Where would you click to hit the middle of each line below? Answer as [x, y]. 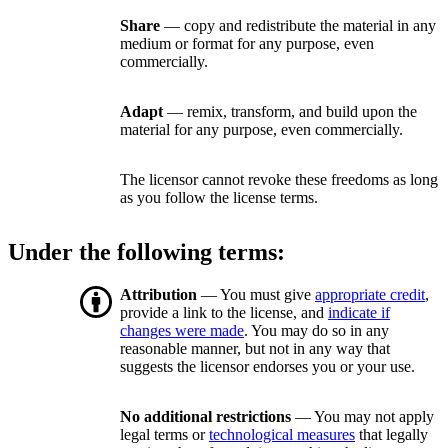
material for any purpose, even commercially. [261, 130]
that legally [391, 435]
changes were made [182, 331]
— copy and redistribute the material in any [298, 26]
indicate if [359, 313]
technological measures [282, 435]
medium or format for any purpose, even [247, 44]
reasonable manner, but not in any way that [255, 349]
